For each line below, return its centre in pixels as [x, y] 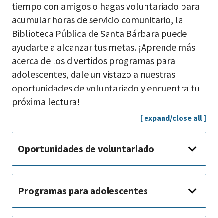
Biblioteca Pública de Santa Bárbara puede [99, 34]
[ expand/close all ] [173, 118]
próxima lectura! [46, 102]
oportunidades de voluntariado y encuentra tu [106, 88]
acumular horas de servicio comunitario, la [97, 20]
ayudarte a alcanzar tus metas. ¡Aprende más [103, 47]
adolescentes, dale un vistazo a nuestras [93, 74]
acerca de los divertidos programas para [93, 61]
